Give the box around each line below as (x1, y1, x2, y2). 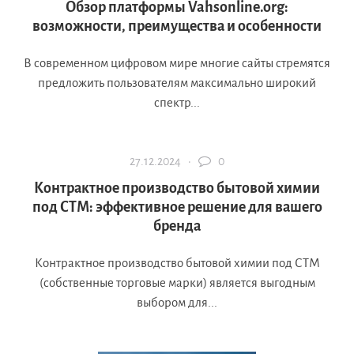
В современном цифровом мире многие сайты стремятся (24, 56, 330, 70)
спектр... (154, 96, 200, 110)
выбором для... (137, 296, 217, 310)
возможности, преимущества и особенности (32, 18, 322, 35)
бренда (153, 218, 201, 235)
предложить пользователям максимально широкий (38, 76, 316, 90)
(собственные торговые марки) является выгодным (39, 276, 315, 290)
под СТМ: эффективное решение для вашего (32, 199, 322, 216)
